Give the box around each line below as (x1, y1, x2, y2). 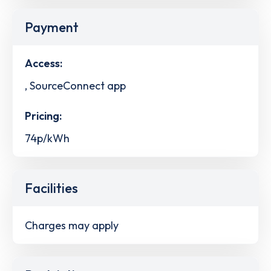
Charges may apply (25, 218, 119, 232)
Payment (25, 19, 79, 36)
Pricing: (25, 109, 62, 123)
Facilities (25, 179, 78, 197)
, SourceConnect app (25, 79, 126, 93)
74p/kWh (25, 131, 70, 145)
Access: (25, 56, 62, 71)
